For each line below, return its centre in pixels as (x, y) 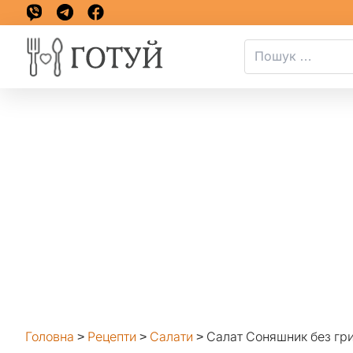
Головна (50, 337)
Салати (171, 337)
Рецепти (112, 337)
